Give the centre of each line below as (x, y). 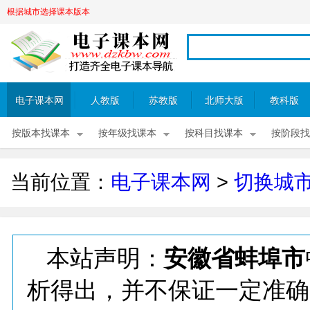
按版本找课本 (41, 133)
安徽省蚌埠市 (235, 258)
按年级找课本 (127, 133)
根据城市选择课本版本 (48, 12)
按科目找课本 (214, 133)
